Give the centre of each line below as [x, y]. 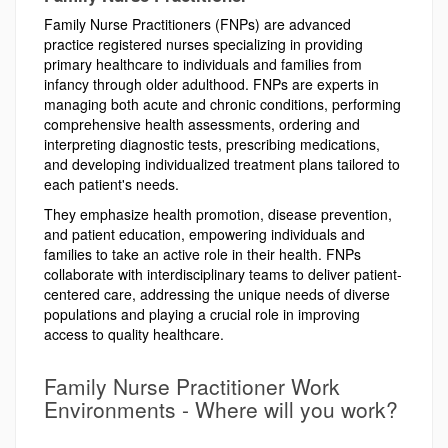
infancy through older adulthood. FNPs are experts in [211, 83]
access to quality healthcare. [134, 333]
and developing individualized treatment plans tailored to [222, 163]
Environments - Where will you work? [221, 409]
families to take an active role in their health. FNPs [202, 253]
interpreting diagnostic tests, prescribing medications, [212, 143]
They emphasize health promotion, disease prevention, [218, 213]
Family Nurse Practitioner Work [192, 386]
